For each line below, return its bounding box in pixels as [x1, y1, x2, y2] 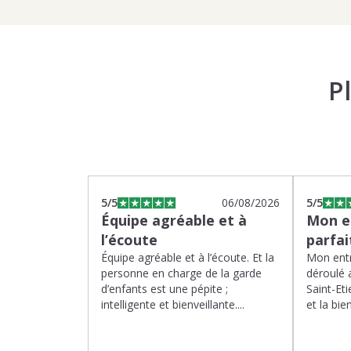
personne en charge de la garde [101, 266, 262, 280]
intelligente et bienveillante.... [101, 297, 244, 312]
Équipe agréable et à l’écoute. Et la [101, 250, 274, 265]
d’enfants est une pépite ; [101, 281, 228, 296]
